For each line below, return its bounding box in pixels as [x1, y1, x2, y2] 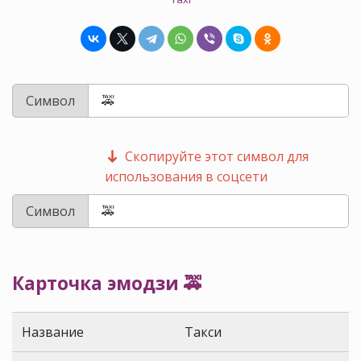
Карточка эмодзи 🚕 [12, 271, 201, 297]
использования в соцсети [105, 168, 268, 186]
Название [22, 323, 84, 342]
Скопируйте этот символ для [122, 147, 309, 166]
